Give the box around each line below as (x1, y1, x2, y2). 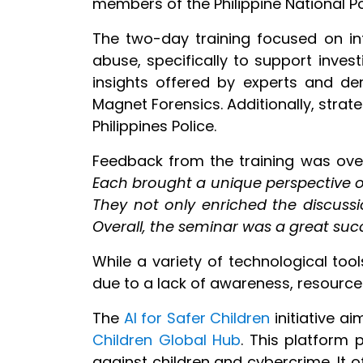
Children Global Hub (92, 329, 241, 350)
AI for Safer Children (123, 307, 271, 328)
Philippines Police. (92, 115, 216, 136)
